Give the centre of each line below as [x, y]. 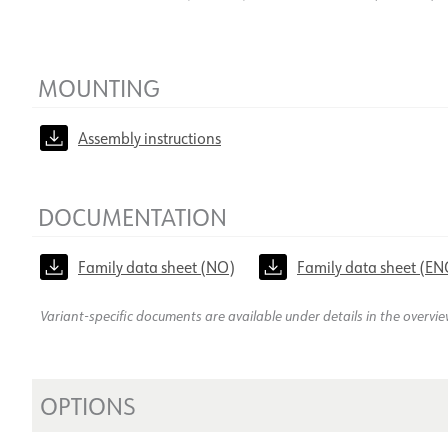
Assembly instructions [149, 138]
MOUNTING [99, 88]
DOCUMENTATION [132, 217]
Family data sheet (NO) [156, 267]
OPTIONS [88, 405]
